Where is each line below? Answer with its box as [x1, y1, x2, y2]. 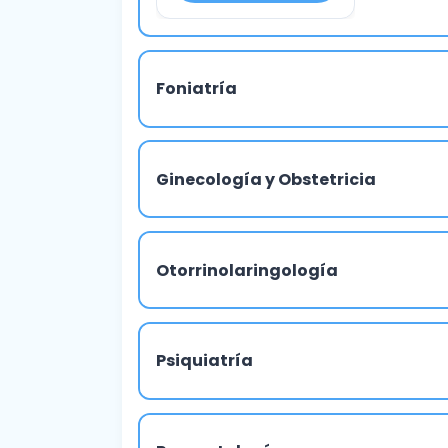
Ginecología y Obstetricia [156, 167, 376, 191]
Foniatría [156, 77, 237, 101]
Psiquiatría [156, 349, 253, 373]
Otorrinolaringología [156, 258, 338, 282]
